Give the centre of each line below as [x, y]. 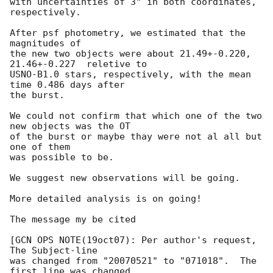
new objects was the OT [70, 126]
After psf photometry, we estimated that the [128, 33]
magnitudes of [48, 44]
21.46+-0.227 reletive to [81, 64]
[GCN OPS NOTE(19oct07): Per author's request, [133, 240]
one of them [43, 147]
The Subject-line [54, 251]
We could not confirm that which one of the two [136, 116]
